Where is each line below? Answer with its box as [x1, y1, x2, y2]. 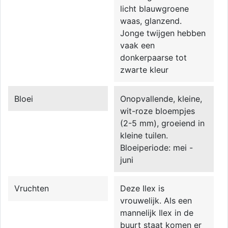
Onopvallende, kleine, [120, 93, 203, 104]
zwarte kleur [120, 64, 169, 75]
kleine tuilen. [120, 130, 168, 140]
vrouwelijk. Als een [120, 195, 192, 206]
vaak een [120, 40, 155, 50]
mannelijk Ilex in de [120, 208, 194, 218]
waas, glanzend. [120, 15, 182, 26]
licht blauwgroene [120, 3, 189, 14]
